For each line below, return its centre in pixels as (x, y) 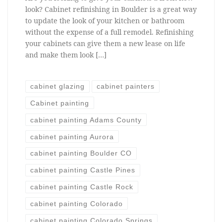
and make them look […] (66, 55)
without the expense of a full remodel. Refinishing (109, 32)
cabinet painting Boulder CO (81, 153)
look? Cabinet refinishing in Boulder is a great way (111, 9)
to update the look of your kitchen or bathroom (105, 20)
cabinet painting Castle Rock (82, 187)
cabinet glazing (57, 86)
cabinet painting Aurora (72, 137)
